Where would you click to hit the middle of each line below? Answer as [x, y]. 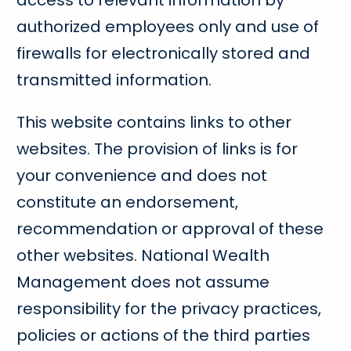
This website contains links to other [154, 122]
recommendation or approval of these [170, 229]
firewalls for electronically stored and [164, 53]
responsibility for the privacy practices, [169, 309]
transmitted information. [114, 80]
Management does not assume [143, 282]
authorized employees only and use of [168, 27]
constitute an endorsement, [128, 202]
